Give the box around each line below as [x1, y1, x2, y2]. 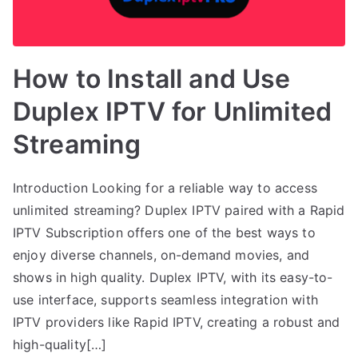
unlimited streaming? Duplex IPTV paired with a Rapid [13, 201, 345, 218]
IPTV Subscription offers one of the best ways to [13, 224, 316, 241]
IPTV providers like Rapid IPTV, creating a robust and [13, 313, 340, 330]
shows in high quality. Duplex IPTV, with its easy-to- [13, 268, 333, 285]
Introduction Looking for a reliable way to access [13, 179, 317, 196]
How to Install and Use [13, 62, 291, 94]
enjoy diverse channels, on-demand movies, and [13, 246, 310, 263]
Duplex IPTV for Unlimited [13, 95, 332, 127]
